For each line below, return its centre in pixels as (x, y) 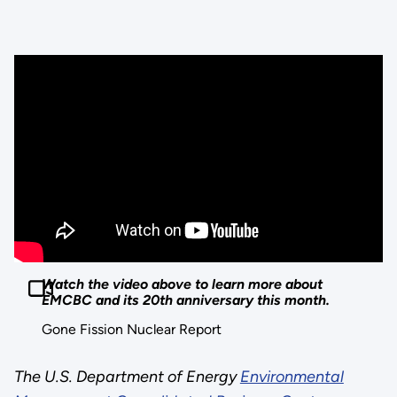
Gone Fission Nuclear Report (132, 330)
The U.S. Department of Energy (127, 377)
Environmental (292, 377)
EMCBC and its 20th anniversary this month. (186, 300)
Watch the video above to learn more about (183, 284)
